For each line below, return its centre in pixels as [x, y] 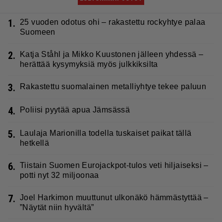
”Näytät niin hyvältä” [57, 207]
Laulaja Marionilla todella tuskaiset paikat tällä [106, 133]
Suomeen [38, 32]
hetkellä [35, 143]
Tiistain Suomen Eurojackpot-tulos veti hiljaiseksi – [114, 165]
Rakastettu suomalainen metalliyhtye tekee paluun [113, 86]
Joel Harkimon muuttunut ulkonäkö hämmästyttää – [114, 197]
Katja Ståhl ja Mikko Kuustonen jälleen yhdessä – [112, 54]
